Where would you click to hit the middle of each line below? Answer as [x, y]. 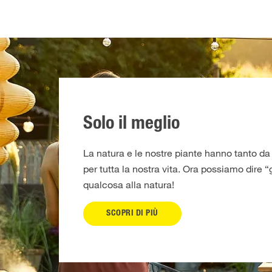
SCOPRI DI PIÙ [132, 213]
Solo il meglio [131, 125]
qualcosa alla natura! [129, 184]
